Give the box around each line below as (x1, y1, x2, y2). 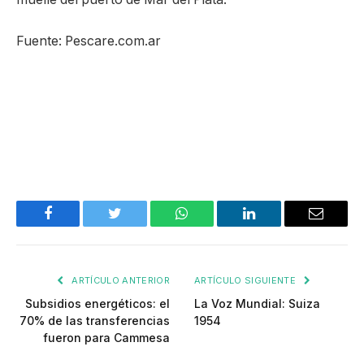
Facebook (46, 218, 104, 233)
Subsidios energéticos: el (25, 296, 170, 310)
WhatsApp (180, 218, 244, 233)
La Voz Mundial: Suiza (194, 296, 320, 310)
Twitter (114, 218, 157, 233)
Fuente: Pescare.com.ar (16, 33, 161, 50)
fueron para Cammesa (43, 330, 170, 344)
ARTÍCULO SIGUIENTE (194, 274, 299, 286)
